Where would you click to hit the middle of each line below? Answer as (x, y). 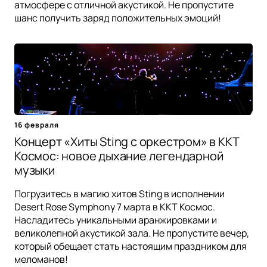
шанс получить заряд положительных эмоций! (118, 18)
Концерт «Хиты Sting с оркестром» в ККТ (127, 141)
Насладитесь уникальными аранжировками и (116, 220)
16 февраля (37, 125)
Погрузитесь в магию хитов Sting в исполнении (119, 193)
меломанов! (41, 259)
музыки (35, 170)
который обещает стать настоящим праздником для (131, 246)
